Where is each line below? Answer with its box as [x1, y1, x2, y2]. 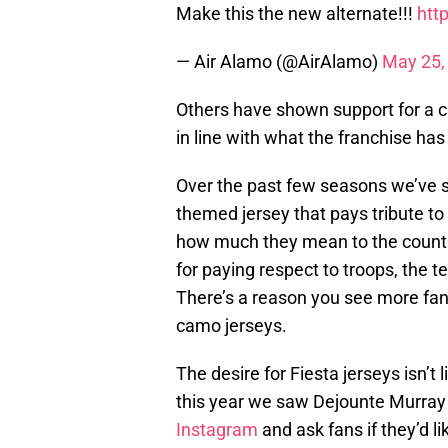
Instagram [176, 419, 258, 441]
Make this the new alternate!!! [176, 3, 417, 25]
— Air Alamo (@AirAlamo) [176, 51, 382, 73]
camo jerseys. [176, 315, 287, 337]
